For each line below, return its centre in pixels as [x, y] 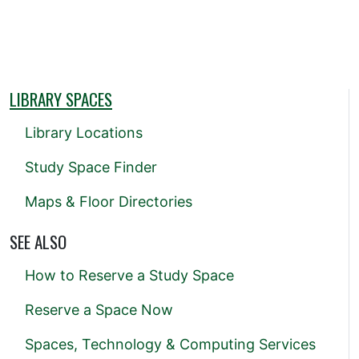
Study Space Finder [91, 167]
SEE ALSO [38, 241]
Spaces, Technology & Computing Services [170, 344]
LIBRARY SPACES [61, 99]
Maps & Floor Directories [109, 201]
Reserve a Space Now [99, 309]
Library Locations [84, 132]
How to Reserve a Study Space [129, 275]
